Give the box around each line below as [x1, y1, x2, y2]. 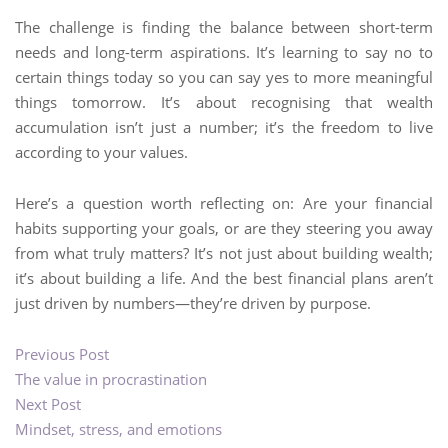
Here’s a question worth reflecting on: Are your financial [15, 193, 433, 213]
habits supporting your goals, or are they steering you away [15, 218, 433, 238]
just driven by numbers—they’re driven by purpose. [15, 293, 371, 313]
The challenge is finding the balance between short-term [15, 17, 433, 37]
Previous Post [15, 344, 109, 364]
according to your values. [15, 142, 188, 162]
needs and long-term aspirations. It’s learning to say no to [15, 42, 433, 62]
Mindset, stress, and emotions [15, 419, 222, 439]
